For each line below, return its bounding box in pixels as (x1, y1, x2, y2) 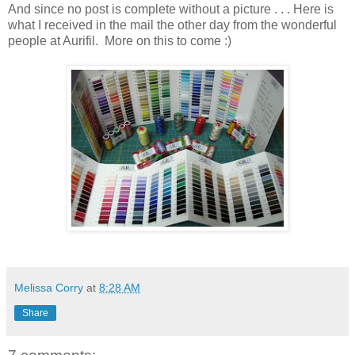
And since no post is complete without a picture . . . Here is (8, 2, 334, 16)
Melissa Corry (14, 281, 83, 294)
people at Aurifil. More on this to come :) (8, 33, 231, 48)
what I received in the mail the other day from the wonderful (8, 17, 337, 32)
